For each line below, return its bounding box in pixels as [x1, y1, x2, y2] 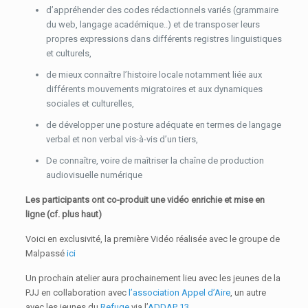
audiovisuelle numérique [46, 170, 143, 181]
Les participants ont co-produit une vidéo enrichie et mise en [25, 195, 265, 206]
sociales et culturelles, [46, 98, 135, 109]
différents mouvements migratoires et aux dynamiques [46, 84, 263, 95]
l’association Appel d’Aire [129, 287, 231, 298]
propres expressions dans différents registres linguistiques [46, 34, 283, 45]
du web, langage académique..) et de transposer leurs [46, 19, 261, 30]
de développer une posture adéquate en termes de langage [46, 120, 282, 131]
